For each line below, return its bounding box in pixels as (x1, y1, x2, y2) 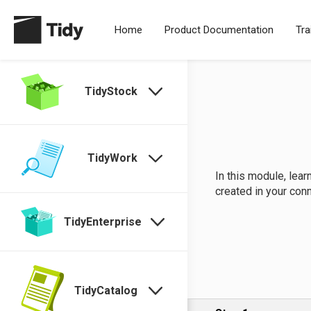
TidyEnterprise (64, 215, 142, 228)
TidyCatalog (74, 283, 138, 297)
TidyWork (87, 151, 138, 165)
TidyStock (85, 85, 138, 99)
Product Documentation (165, 24, 274, 36)
